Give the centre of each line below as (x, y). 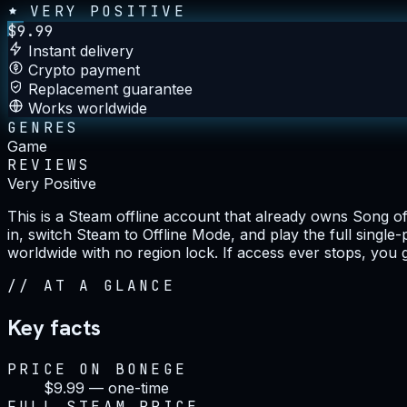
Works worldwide (88, 108)
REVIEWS (50, 164)
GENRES (44, 127)
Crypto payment (84, 69)
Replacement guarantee (110, 89)
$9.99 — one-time (106, 387)
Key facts (54, 327)
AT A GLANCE (109, 285)
